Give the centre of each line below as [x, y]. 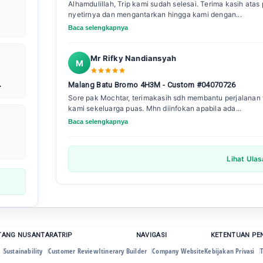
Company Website [178, 251]
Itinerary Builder [123, 251]
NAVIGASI [151, 235]
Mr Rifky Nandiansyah [134, 58]
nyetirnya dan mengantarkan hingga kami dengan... [155, 15]
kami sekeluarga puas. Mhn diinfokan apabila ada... [155, 109]
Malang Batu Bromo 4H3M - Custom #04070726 [152, 85]
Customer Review [73, 251]
